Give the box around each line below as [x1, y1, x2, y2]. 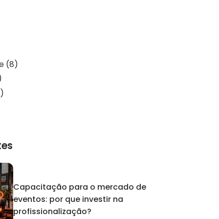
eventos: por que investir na [13, 194, 124, 205]
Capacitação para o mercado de [13, 181, 147, 193]
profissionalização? [13, 206, 92, 218]
